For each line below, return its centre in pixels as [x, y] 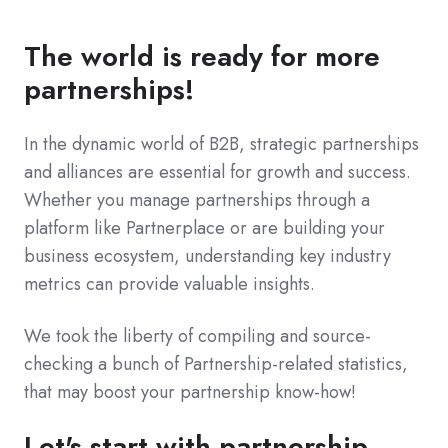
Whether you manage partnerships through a [197, 199]
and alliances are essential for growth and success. [217, 171]
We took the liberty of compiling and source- [197, 335]
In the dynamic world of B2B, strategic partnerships [221, 143]
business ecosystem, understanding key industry [207, 255]
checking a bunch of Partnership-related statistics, [216, 363]
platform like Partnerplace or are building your [204, 227]
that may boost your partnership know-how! [190, 391]
